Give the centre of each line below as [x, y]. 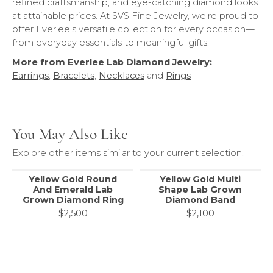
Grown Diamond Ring [73, 200]
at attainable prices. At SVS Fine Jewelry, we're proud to [135, 16]
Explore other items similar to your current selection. [128, 153]
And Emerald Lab [73, 190]
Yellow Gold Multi [200, 179]
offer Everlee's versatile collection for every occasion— [133, 29]
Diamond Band [200, 200]
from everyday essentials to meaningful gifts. [111, 43]
